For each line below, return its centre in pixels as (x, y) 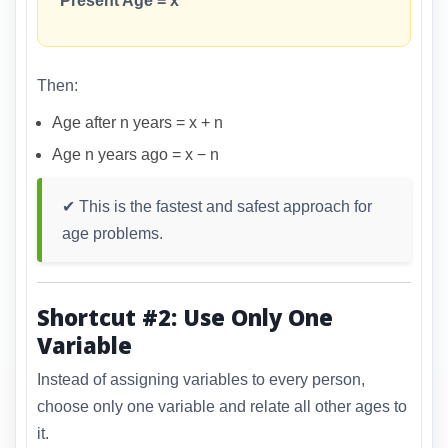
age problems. (112, 233)
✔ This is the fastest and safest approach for (217, 206)
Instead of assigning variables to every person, (201, 380)
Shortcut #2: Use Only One (185, 316)
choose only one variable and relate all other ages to (222, 407)
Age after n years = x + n (137, 122)
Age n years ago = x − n (135, 154)
